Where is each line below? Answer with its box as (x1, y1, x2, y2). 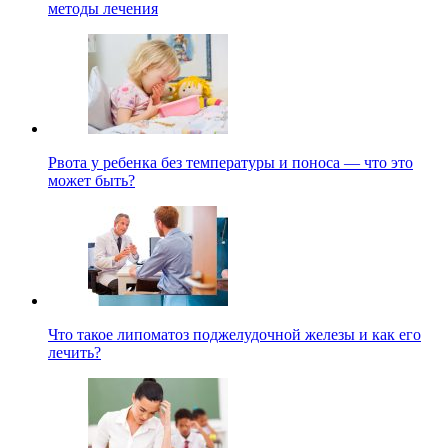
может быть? (48, 171, 135, 189)
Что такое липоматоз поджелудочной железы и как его (48, 325, 421, 343)
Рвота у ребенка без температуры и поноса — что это (48, 153, 413, 171)
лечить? (48, 343, 101, 361)
